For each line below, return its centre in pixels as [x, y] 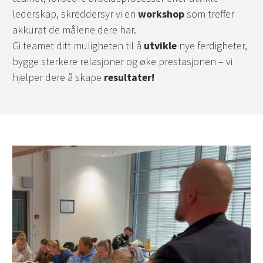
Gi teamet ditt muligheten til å [78, 46]
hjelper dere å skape [58, 77]
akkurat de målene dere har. [74, 30]
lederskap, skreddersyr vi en [75, 14]
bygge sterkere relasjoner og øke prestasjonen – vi [122, 62]
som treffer [209, 14]
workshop [161, 14]
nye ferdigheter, [212, 46]
